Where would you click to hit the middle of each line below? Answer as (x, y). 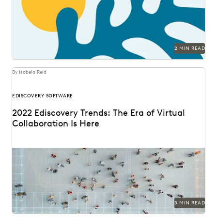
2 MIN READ (190, 48)
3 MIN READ (190, 202)
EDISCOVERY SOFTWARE (43, 95)
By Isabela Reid (30, 72)
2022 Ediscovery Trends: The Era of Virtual (99, 113)
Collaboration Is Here (56, 123)
